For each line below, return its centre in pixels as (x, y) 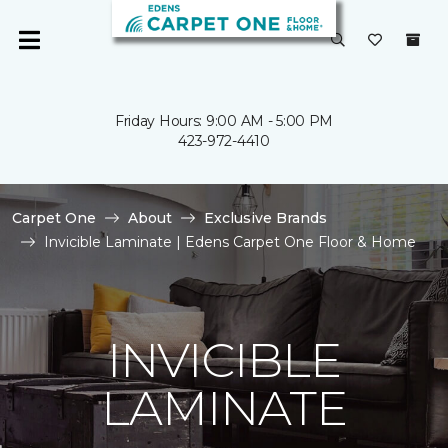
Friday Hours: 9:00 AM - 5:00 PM (224, 121)
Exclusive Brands (265, 218)
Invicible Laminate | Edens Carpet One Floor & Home (230, 242)
